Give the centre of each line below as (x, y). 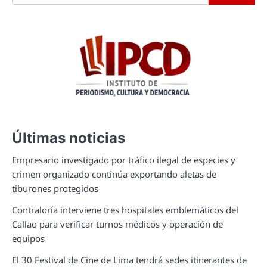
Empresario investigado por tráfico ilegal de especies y (124, 160)
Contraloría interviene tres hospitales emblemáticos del (125, 210)
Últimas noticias (69, 138)
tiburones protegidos (55, 189)
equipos (28, 239)
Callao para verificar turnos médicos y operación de (117, 224)
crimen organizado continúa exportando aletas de (114, 174)
